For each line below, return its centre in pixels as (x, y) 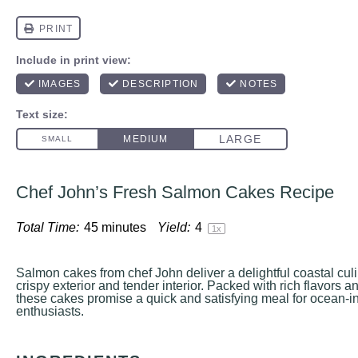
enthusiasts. (50, 311)
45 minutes (115, 227)
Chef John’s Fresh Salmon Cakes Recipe (175, 192)
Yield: (174, 227)
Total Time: (48, 227)
